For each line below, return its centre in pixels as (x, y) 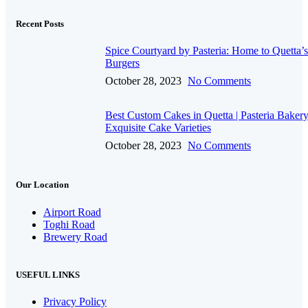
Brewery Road (75, 236)
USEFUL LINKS (48, 274)
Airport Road (72, 212)
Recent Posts (40, 24)
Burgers (122, 63)
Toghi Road (69, 224)
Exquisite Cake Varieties (158, 128)
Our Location (42, 185)
